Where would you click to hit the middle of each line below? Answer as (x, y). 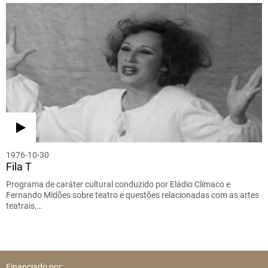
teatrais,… (24, 206)
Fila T (19, 167)
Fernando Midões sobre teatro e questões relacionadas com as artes (133, 195)
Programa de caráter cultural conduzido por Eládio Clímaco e (118, 185)
